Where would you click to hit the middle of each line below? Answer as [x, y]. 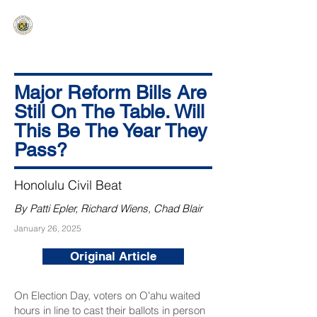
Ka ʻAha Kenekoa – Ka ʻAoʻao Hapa [105, 30]
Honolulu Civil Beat [68, 185]
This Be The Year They [111, 131]
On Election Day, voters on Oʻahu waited [107, 295]
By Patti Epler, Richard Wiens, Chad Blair [108, 208]
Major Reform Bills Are [110, 92]
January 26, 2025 [48, 228]
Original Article [113, 256]
